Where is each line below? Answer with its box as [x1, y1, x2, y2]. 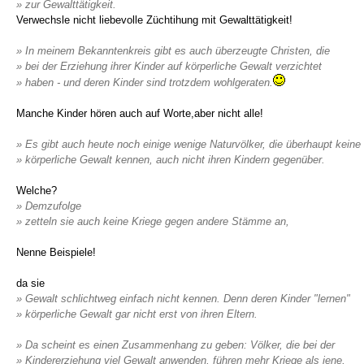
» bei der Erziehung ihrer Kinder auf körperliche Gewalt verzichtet [16, 60, 322, 72]
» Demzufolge [16, 200, 81, 212]
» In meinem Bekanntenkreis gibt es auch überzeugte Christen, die [16, 45, 330, 57]
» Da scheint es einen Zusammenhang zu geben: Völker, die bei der [16, 339, 335, 351]
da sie [16, 277, 45, 289]
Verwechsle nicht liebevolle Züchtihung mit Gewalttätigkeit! [16, 14, 292, 26]
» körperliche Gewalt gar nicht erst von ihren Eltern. [16, 308, 258, 320]
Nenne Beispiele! [16, 246, 96, 258]
